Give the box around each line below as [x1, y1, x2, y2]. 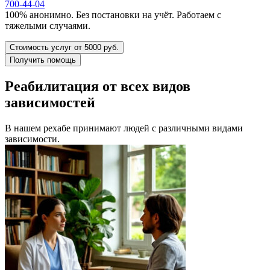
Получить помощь [10, 55, 76, 64]
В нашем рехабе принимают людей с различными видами [5, 122, 243, 133]
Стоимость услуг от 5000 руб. [10, 42, 119, 52]
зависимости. [5, 133, 60, 144]
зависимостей [5, 94, 95, 110]
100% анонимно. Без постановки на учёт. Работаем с [5, 9, 221, 20]
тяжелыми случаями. [5, 20, 90, 31]
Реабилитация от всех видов [5, 78, 190, 94]
